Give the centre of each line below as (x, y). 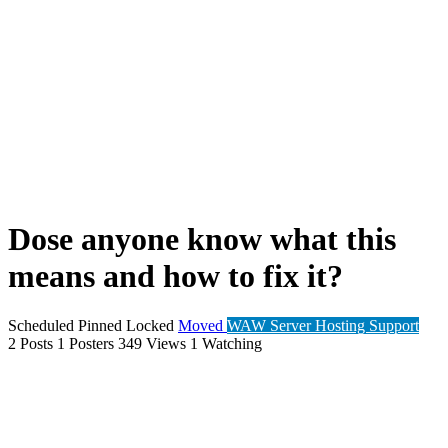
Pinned (102, 325)
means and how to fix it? (175, 276)
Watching (232, 343)
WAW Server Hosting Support (323, 325)
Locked (152, 325)
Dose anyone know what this (202, 239)
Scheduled (43, 325)
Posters (91, 343)
